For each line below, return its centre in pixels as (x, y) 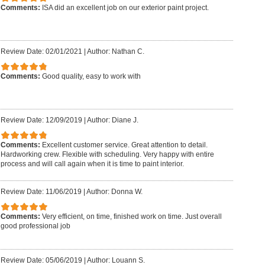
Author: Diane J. (112, 120)
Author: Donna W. (114, 191)
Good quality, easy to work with (91, 77)
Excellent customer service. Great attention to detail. (125, 145)
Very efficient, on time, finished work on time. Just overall (132, 217)
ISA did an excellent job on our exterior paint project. (125, 8)
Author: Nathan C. (115, 51)
